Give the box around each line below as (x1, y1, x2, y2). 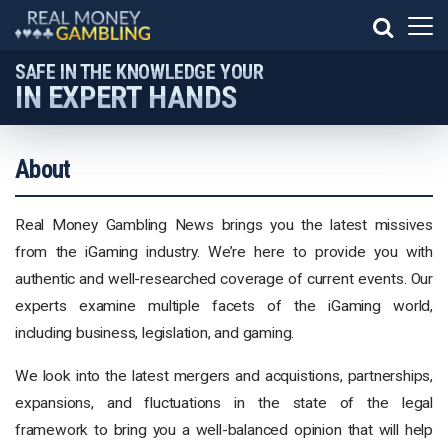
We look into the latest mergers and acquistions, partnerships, (15, 367, 433, 385)
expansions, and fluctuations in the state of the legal (15, 394, 433, 412)
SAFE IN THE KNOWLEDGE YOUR (15, 60, 264, 84)
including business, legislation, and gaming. (15, 324, 295, 342)
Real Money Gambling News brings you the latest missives (15, 216, 433, 234)
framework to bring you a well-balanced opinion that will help (15, 421, 433, 439)
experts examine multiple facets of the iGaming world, (15, 297, 433, 315)
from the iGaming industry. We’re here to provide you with (15, 243, 433, 261)
